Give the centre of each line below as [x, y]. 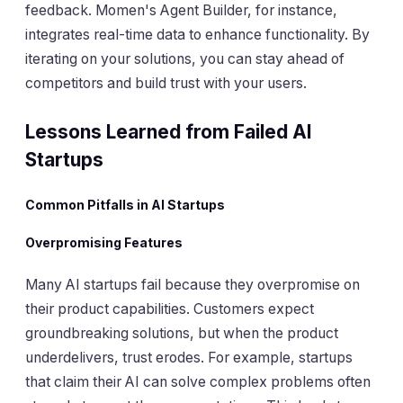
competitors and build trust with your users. [166, 84]
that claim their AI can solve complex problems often [198, 381]
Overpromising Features [104, 243]
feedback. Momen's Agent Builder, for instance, [181, 11]
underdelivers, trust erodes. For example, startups [189, 357]
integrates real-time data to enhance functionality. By [197, 35]
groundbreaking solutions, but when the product [182, 333]
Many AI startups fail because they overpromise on [193, 284]
